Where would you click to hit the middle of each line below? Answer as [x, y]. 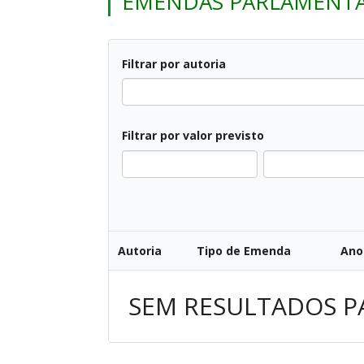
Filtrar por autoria [174, 64]
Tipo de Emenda [244, 251]
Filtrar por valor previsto [193, 136]
